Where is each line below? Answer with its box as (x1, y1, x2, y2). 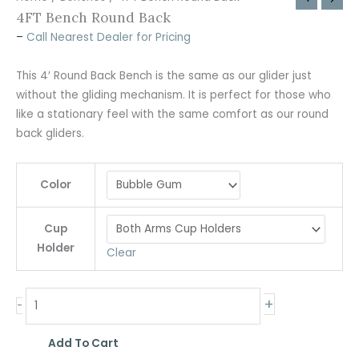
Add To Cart (48, 336, 119, 352)
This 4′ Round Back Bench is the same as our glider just (16, 68, 312, 84)
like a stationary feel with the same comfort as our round (16, 107, 329, 123)
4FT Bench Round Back (16, 8, 171, 26)
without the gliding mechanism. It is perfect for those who (16, 87, 331, 103)
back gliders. (16, 126, 84, 142)
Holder (37, 240, 75, 256)
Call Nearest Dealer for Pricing (26, 30, 191, 46)
